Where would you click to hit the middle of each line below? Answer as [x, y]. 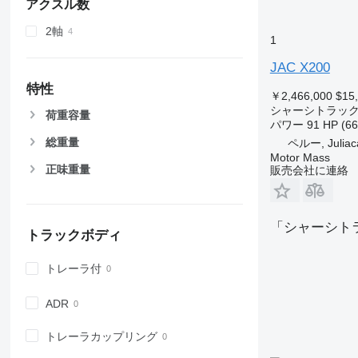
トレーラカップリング [101, 336]
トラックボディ [74, 235]
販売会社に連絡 [309, 170]
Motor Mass [300, 157]
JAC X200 [300, 68]
